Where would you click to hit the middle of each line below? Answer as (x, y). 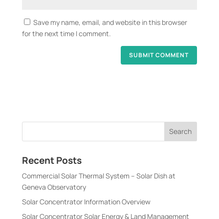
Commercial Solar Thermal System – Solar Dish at (99, 175)
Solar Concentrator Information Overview (86, 201)
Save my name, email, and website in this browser (110, 22)
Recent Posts (52, 160)
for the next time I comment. (66, 34)
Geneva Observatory (54, 187)
